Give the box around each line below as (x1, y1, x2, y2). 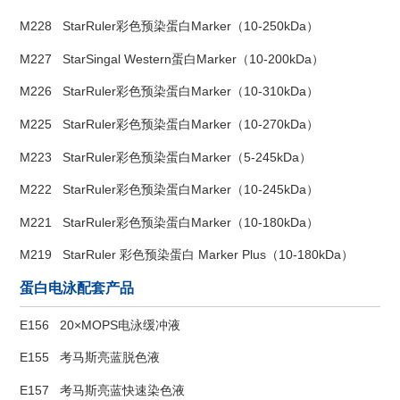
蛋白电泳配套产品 (20, 279, 135, 296)
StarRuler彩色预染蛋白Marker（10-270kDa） (62, 116, 320, 131)
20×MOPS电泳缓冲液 (60, 317, 181, 332)
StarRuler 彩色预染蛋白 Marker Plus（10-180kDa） (62, 247, 354, 262)
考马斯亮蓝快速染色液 (60, 383, 186, 398)
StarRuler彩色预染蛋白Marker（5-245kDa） (62, 149, 312, 164)
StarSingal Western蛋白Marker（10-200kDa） (62, 51, 325, 66)
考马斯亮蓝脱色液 (60, 350, 161, 365)
